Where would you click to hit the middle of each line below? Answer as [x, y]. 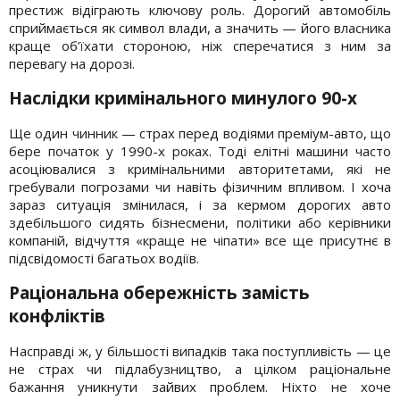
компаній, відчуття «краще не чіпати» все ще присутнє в [200, 241]
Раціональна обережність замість [159, 293]
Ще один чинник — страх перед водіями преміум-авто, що [200, 133]
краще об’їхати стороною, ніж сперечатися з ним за [200, 46]
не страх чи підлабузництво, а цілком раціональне [200, 369]
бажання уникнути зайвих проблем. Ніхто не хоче [200, 387]
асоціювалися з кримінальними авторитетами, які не [200, 169]
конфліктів [57, 317]
